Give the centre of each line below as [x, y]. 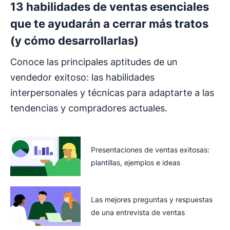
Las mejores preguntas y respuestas [152, 199]
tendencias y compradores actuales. [89, 108]
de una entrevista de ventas [138, 212]
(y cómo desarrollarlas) [74, 40]
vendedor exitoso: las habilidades [82, 77]
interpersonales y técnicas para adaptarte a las [112, 92]
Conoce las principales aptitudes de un [94, 62]
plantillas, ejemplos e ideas [136, 162]
